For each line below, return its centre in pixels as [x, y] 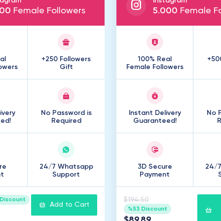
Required [66, 121]
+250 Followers [66, 59]
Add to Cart [70, 205]
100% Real [155, 59]
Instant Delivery [155, 113]
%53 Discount [147, 209]
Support [66, 175]
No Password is [66, 113]
